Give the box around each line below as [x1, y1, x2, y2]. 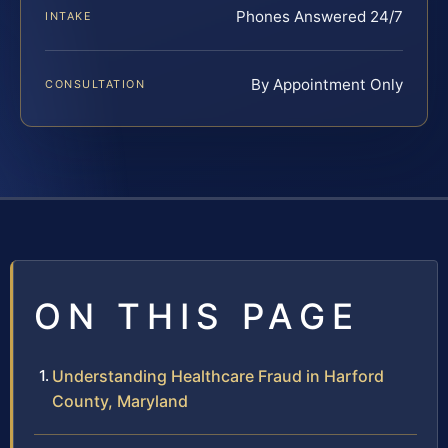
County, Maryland [52, 390, 188, 411]
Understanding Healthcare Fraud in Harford [52, 365, 384, 386]
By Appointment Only [251, 74, 403, 94]
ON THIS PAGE [34, 294, 360, 337]
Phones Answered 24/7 [236, 6, 403, 26]
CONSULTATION [45, 76, 146, 91]
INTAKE [45, 8, 93, 23]
